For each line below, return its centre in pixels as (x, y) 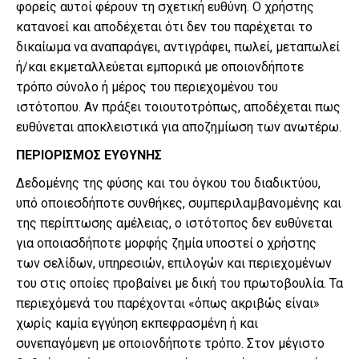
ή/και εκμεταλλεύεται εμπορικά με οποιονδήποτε (160, 67)
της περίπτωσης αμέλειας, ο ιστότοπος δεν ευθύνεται (174, 223)
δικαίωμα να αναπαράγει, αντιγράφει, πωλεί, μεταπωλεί (178, 47)
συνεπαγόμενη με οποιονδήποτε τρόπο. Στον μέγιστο (170, 343)
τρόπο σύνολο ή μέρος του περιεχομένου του (147, 87)
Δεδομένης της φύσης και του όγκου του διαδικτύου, (168, 183)
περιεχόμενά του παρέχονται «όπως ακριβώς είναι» (168, 303)
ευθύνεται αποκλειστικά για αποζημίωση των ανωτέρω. (179, 127)
